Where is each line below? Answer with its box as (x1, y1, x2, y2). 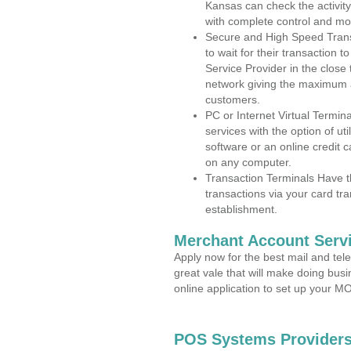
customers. (205, 93, 260, 106)
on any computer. (205, 156, 291, 168)
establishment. (205, 203, 277, 215)
